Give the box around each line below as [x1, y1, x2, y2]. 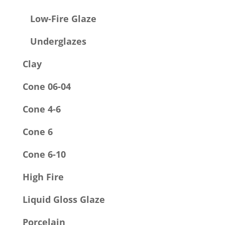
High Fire [22, 171, 64, 183]
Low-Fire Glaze [30, 13, 96, 25]
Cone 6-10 [22, 148, 66, 161]
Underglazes [30, 35, 86, 48]
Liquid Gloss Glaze [22, 193, 105, 206]
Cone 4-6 [22, 103, 61, 116]
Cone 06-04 [22, 80, 71, 93]
